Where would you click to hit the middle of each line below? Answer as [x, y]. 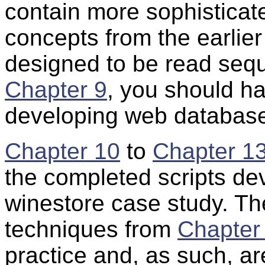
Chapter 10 [62, 151]
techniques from [91, 230]
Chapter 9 [56, 90]
